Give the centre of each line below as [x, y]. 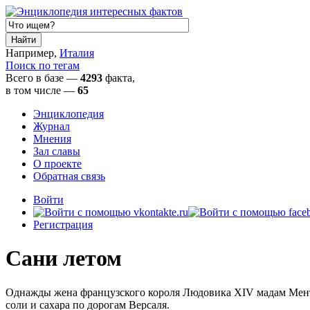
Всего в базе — [43, 78]
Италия [77, 53]
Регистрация [63, 225]
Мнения [52, 139]
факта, [119, 78]
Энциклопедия [69, 114]
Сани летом [64, 258]
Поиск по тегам [43, 65]
